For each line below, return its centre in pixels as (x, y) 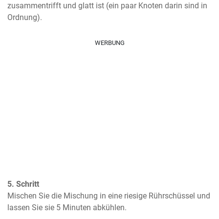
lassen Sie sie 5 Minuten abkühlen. (67, 208)
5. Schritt (23, 184)
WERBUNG (109, 43)
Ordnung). (25, 17)
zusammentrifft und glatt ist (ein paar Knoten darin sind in (107, 6)
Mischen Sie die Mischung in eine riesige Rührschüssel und (109, 196)
